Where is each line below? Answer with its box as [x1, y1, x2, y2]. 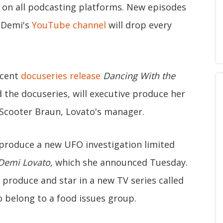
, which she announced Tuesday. [50, 156, 188, 168]
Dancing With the [103, 70, 175, 82]
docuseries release [21, 70, 101, 82]
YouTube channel [32, 19, 106, 31]
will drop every [106, 19, 172, 31]
